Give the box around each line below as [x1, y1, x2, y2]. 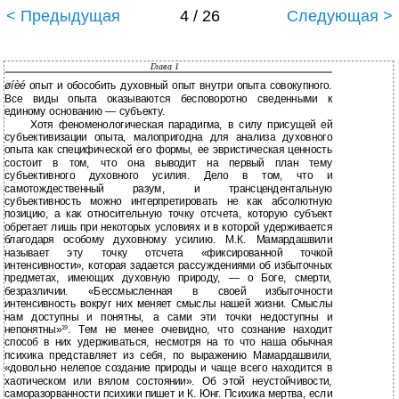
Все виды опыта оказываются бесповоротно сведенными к [4, 93, 333, 105]
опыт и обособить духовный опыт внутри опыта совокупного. [29, 79, 333, 93]
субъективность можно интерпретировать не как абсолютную [4, 195, 333, 208]
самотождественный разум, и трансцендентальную [4, 183, 333, 195]
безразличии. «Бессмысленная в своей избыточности [4, 285, 333, 297]
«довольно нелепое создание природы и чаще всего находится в [4, 362, 333, 375]
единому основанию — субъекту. [4, 105, 166, 118]
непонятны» [4, 323, 61, 337]
